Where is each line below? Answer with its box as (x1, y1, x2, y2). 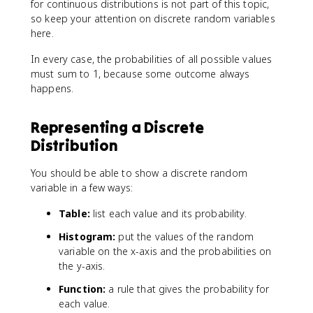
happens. (31, 81, 74, 95)
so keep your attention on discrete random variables (31, 11, 275, 25)
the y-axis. (59, 259, 105, 272)
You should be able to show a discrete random (31, 166, 247, 180)
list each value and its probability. (89, 206, 247, 220)
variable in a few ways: (31, 180, 133, 194)
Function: (59, 282, 106, 296)
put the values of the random (115, 229, 254, 243)
